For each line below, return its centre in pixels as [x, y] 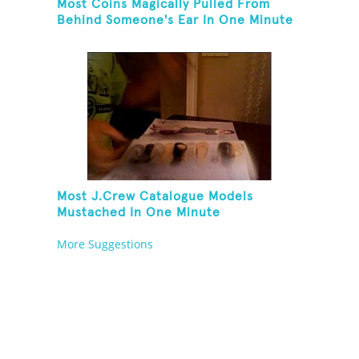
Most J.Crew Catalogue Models [155, 197]
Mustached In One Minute [139, 213]
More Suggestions [105, 244]
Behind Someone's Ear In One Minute [175, 20]
